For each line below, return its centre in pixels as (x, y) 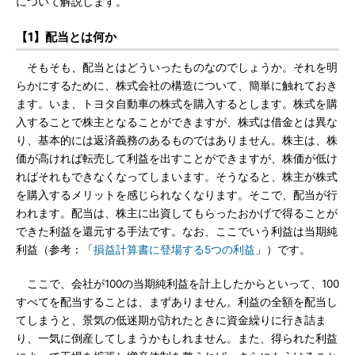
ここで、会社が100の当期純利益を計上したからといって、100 (177, 284)
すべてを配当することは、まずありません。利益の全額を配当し (177, 302)
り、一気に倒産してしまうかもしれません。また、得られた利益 (177, 338)
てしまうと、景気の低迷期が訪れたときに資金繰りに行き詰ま (171, 320)
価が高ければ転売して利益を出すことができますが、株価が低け (177, 158)
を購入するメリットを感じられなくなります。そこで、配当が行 (177, 195)
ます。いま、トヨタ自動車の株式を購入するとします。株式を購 (177, 104)
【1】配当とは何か (66, 37)
